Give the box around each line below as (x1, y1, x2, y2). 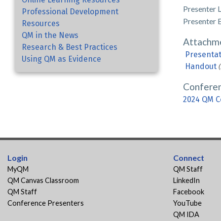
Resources (22, 18, 60, 28)
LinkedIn (173, 176, 200, 184)
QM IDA (173, 210, 199, 219)
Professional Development (22, 6, 118, 16)
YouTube (173, 198, 202, 207)
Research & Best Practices (22, 42, 117, 52)
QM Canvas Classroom (7, 176, 79, 184)
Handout (185, 61, 217, 71)
